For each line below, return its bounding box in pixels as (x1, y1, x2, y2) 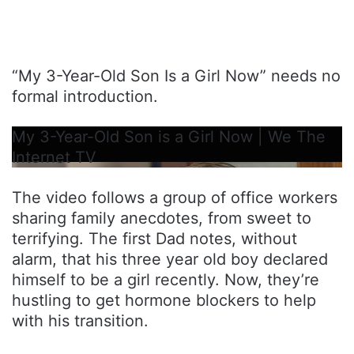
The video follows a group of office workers (12, 187, 337, 207)
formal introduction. (12, 86, 158, 106)
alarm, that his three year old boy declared (12, 249, 328, 269)
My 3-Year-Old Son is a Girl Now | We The (12, 126, 326, 146)
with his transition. (12, 311, 149, 330)
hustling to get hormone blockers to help (12, 290, 316, 310)
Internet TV (12, 147, 96, 167)
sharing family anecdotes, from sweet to (12, 208, 311, 228)
